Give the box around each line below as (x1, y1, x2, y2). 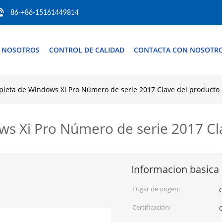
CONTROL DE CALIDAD (49, 45, 124, 55)
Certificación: (132, 203, 170, 212)
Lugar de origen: (132, 184, 180, 193)
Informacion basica (131, 163, 219, 176)
